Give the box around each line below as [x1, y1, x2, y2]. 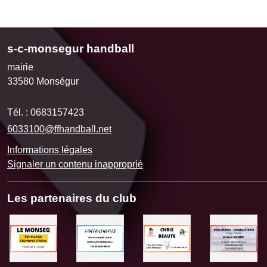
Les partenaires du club [7, 192, 136, 205]
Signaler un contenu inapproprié [7, 159, 143, 170]
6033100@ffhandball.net [7, 124, 111, 135]
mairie [7, 62, 33, 73]
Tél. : [7, 107, 30, 118]
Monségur [36, 76, 79, 87]
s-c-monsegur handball [7, 42, 134, 55]
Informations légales [7, 145, 92, 156]
